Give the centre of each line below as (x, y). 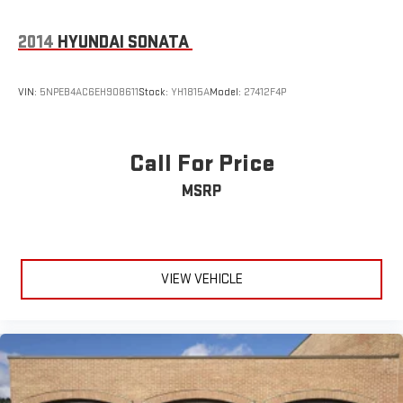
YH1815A (190, 93)
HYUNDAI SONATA (123, 42)
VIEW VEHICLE (201, 280)
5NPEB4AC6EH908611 (89, 93)
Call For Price (201, 163)
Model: (227, 93)
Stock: (155, 93)
